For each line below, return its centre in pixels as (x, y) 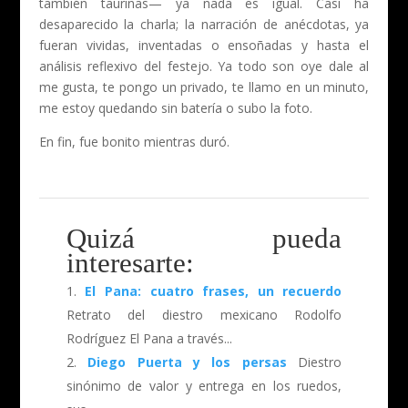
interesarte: (130, 262)
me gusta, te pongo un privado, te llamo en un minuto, (204, 87)
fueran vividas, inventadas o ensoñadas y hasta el (204, 45)
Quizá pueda (204, 238)
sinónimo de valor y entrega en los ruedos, (204, 385)
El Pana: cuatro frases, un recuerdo (214, 291)
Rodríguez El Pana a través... (149, 338)
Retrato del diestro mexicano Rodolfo (204, 314)
